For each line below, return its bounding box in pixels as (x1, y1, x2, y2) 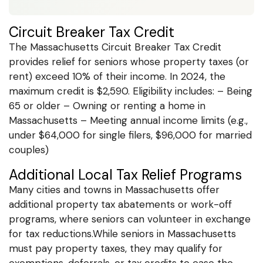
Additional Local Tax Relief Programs (9, 165, 242, 184)
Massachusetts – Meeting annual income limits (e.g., (9, 113, 248, 127)
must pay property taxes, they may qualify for (9, 241, 222, 255)
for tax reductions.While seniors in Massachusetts (9, 227, 236, 240)
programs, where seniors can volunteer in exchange (9, 212, 251, 225)
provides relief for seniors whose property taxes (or (9, 55, 249, 68)
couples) (9, 143, 49, 156)
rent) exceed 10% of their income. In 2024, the (9, 69, 225, 83)
